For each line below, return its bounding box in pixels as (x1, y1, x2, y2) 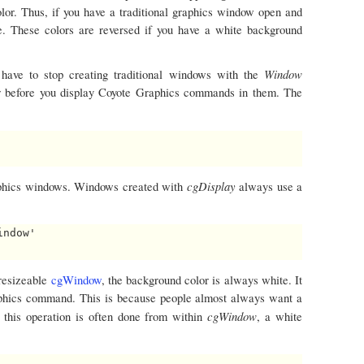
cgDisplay (186, 177, 240, 194)
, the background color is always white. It (101, 271, 303, 288)
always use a (239, 178, 303, 194)
